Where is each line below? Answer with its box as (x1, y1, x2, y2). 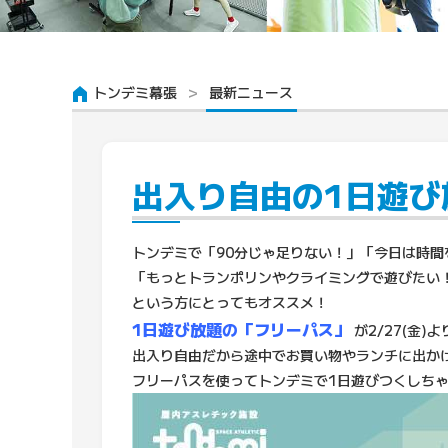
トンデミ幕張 (93, 82, 177, 102)
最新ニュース (209, 82, 293, 102)
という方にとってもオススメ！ (132, 292, 328, 312)
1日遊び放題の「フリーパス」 (132, 317, 350, 341)
